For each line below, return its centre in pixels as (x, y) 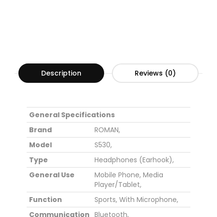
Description (61, 73)
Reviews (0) (155, 73)
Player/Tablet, (118, 185)
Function (46, 200)
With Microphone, (149, 200)
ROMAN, (107, 130)
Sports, (106, 200)
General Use (52, 175)
